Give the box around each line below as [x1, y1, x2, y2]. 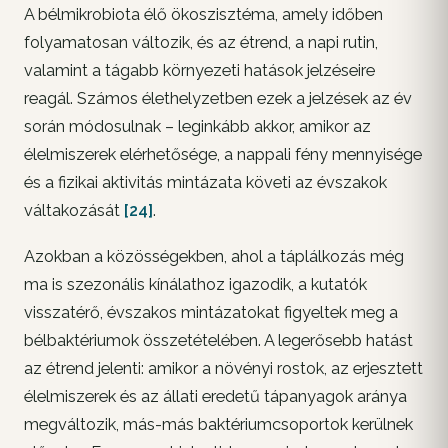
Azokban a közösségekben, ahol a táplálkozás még [24, 247, 404, 267]
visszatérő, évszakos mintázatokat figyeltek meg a [24, 303, 398, 323]
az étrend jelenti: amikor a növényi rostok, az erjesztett [24, 359, 423, 379]
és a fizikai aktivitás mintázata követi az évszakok [24, 173, 387, 193]
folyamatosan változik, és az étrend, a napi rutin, [24, 33, 378, 53]
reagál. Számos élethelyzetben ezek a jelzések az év [24, 89, 412, 109]
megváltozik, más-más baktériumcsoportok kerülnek [24, 415, 413, 435]
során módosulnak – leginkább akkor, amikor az [24, 117, 371, 137]
